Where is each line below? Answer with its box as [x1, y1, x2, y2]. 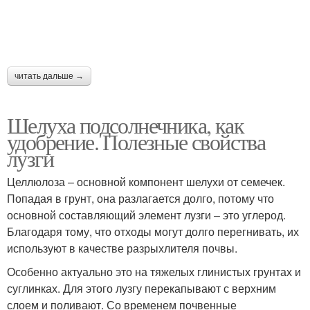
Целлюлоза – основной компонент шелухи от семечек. [7, 173, 285, 190]
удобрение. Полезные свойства [7, 126, 266, 156]
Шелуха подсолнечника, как [7, 109, 244, 140]
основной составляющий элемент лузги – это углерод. [7, 206, 286, 223]
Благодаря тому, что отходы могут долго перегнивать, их [7, 223, 299, 239]
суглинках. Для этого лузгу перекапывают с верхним [7, 280, 276, 296]
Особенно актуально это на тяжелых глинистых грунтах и [7, 263, 301, 280]
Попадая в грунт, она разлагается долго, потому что [7, 190, 274, 206]
